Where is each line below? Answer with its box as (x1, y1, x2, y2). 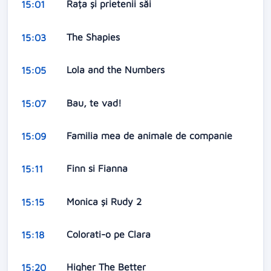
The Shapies (66, 31, 123, 42)
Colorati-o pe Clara (66, 229, 154, 240)
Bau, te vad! (66, 97, 125, 108)
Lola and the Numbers (66, 64, 168, 76)
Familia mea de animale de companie (66, 129, 235, 141)
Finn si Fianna (66, 163, 131, 174)
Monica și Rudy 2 (66, 195, 145, 207)
